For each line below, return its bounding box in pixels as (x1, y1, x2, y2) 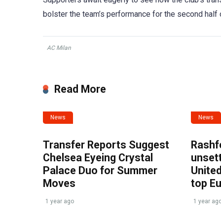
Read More (54, 82, 106, 95)
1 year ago (45, 197, 74, 205)
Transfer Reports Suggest (43, 138, 169, 151)
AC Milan (47, 44, 71, 51)
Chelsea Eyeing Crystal (43, 151, 153, 164)
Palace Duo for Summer (43, 164, 157, 177)
